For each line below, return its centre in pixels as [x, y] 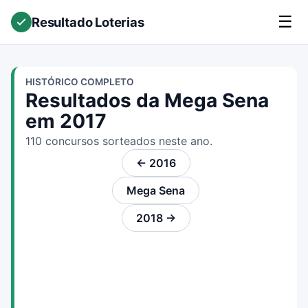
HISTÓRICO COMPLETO [80, 82]
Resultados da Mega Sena [147, 100]
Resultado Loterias [88, 22]
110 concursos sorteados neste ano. [119, 141]
